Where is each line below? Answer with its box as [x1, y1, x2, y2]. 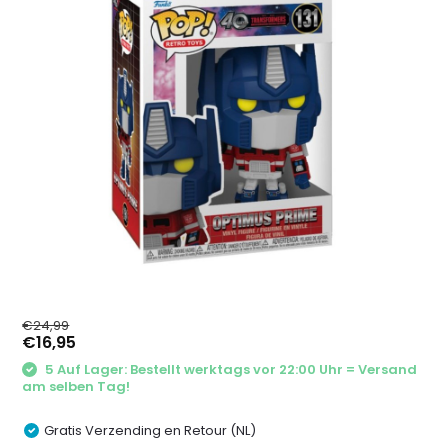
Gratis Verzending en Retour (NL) [44, 420, 257, 440]
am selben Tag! [22, 376, 131, 396]
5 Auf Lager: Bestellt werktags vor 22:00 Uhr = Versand [42, 360, 418, 380]
